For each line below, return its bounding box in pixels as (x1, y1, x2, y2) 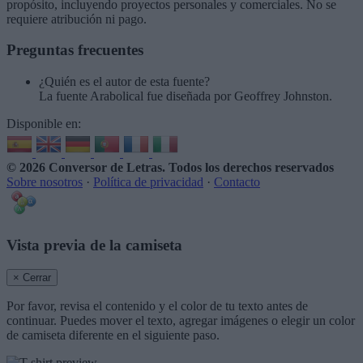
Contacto (214, 175, 260, 189)
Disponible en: (6, 117, 81, 130)
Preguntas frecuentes (6, 41, 143, 59)
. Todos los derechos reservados (162, 160, 334, 174)
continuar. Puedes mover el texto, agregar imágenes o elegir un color (6, 314, 355, 328)
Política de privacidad (93, 175, 203, 189)
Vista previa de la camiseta (6, 236, 182, 254)
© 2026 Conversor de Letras (6, 160, 162, 174)
